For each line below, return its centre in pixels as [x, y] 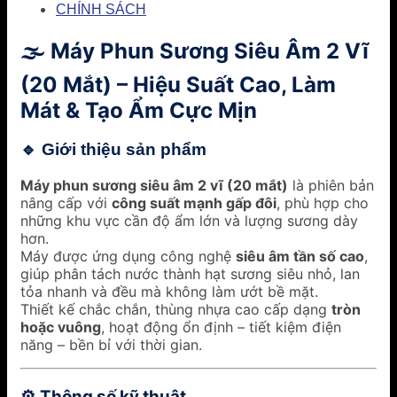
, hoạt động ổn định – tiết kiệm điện [221, 327]
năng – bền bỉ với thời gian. [111, 345]
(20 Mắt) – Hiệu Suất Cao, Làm [178, 84]
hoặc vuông [61, 327]
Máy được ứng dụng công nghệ [128, 257]
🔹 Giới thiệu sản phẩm [113, 150]
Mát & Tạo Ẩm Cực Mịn [139, 110]
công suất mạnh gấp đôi [194, 203]
